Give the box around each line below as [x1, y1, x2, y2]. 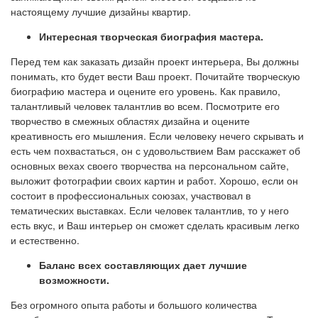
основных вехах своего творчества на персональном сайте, [11, 158, 289, 173]
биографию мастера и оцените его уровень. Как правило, [11, 84, 280, 99]
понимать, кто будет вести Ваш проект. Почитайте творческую [11, 69, 300, 84]
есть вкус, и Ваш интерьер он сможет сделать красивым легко [11, 218, 300, 233]
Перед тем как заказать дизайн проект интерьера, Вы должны [11, 54, 299, 69]
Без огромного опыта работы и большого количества [11, 297, 257, 312]
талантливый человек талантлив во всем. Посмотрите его [11, 99, 280, 114]
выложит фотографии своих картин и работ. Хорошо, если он [11, 173, 298, 188]
